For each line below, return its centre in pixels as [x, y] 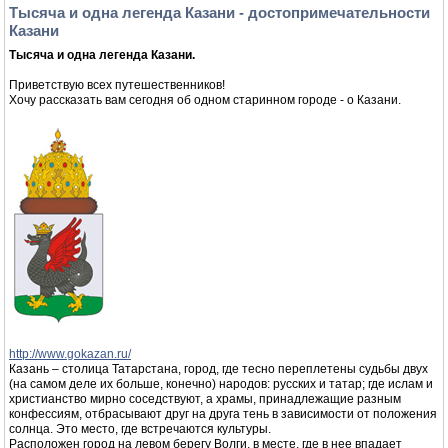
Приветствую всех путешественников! [117, 85]
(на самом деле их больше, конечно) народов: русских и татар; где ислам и [221, 384]
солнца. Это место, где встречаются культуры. [140, 429]
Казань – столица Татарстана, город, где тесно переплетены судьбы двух [218, 369]
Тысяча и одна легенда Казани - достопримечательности [219, 12]
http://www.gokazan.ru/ [70, 354]
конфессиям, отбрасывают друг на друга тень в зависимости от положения [223, 414]
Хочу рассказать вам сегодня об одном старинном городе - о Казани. [205, 100]
